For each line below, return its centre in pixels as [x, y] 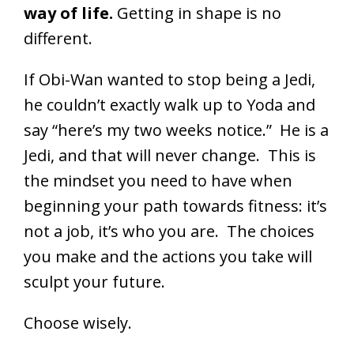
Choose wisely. [78, 323]
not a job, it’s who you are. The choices [169, 232]
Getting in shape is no [199, 13]
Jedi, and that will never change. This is [170, 156]
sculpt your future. [94, 282]
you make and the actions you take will [168, 257]
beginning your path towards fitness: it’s [175, 206]
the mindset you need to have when [158, 181]
